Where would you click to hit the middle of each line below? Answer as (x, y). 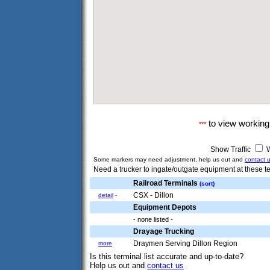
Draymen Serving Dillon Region (185, 243)
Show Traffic (231, 149)
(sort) (207, 184)
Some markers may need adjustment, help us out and (169, 159)
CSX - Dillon (153, 195)
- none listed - (153, 219)
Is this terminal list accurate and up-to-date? (167, 256)
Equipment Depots (165, 207)
